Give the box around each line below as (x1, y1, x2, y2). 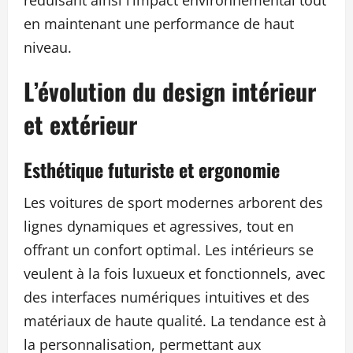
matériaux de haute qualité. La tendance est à (24, 311, 326, 331)
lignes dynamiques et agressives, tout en (24, 217, 294, 236)
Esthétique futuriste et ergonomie (24, 155, 280, 184)
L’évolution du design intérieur (24, 73, 316, 110)
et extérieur (24, 106, 137, 143)
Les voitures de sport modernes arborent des (24, 193, 323, 213)
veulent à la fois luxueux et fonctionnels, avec (24, 264, 325, 284)
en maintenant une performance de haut (24, 14, 294, 34)
